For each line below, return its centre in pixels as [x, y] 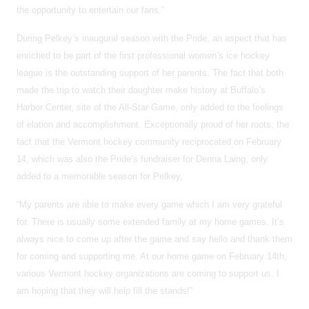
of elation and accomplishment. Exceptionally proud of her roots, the [153, 124]
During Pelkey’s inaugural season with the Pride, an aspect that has [152, 38]
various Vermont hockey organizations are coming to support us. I [148, 273]
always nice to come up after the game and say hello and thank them [154, 239]
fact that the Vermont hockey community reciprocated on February [149, 141]
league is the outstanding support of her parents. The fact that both [150, 72]
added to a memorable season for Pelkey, [100, 176]
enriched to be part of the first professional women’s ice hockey [143, 55]
